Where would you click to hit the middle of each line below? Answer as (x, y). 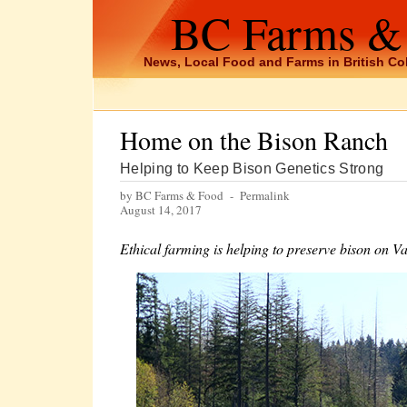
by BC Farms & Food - (180, 195)
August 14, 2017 (161, 210)
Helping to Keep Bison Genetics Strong (252, 169)
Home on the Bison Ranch (254, 140)
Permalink (265, 195)
